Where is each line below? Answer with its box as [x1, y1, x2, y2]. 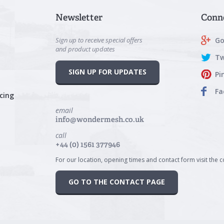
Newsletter [55, 11, 102, 22]
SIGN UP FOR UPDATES [68, 67, 146, 77]
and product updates [55, 44, 115, 54]
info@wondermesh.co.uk [55, 115, 144, 124]
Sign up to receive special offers [55, 35, 142, 45]
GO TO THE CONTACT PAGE [68, 177, 165, 187]
